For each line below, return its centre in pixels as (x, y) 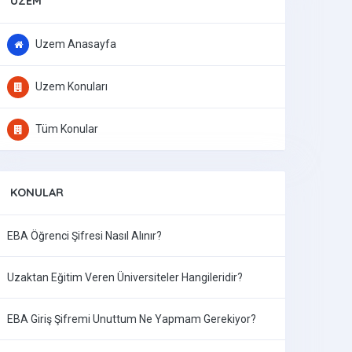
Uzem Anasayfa (75, 44)
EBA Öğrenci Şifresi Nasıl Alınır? (84, 236)
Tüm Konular (66, 129)
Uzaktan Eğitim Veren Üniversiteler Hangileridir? (125, 277)
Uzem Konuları (70, 86)
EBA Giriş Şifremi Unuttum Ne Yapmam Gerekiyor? (132, 319)
